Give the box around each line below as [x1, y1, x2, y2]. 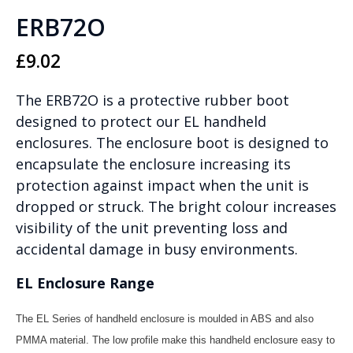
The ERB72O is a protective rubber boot [16, 91, 289, 110]
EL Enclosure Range [16, 273, 154, 293]
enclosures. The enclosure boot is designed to [16, 133, 329, 153]
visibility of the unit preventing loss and [16, 218, 288, 238]
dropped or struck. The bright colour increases [16, 197, 336, 217]
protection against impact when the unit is [16, 176, 309, 195]
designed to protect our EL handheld [16, 112, 266, 132]
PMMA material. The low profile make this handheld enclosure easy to [16, 334, 335, 347]
